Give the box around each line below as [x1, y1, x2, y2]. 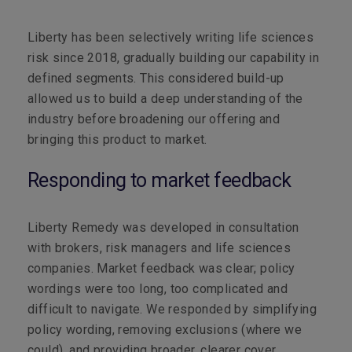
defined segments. [27, 71, 137, 86]
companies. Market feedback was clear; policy [27, 261, 295, 276]
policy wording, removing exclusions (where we [27, 322, 302, 337]
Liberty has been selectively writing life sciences [27, 30, 313, 45]
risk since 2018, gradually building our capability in [27, 50, 320, 65]
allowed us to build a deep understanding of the [27, 91, 303, 106]
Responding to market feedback [27, 169, 296, 192]
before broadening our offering [77, 112, 256, 126]
